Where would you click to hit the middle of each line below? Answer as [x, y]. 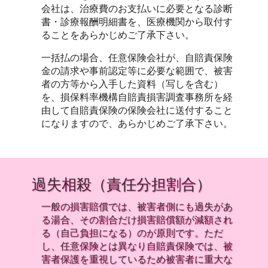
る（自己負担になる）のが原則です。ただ [133, 233]
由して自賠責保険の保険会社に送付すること [137, 110]
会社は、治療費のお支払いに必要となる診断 [137, 9]
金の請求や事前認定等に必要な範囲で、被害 [137, 71]
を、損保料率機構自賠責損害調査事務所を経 [137, 97]
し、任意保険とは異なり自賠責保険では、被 [137, 246]
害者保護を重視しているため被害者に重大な [137, 259]
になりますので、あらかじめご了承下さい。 [137, 124]
